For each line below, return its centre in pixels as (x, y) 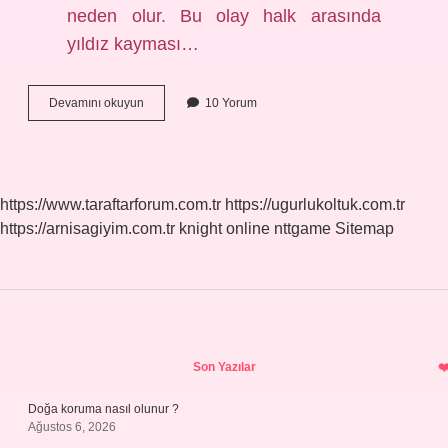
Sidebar (95, 360)
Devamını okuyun (96, 103)
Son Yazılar (224, 367)
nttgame (302, 228)
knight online (224, 228)
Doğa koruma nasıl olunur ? (103, 409)
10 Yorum (231, 103)
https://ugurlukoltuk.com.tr (315, 204)
